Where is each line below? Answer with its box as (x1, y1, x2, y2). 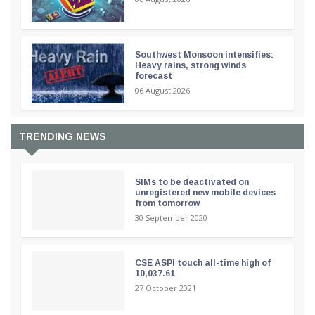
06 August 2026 (134, 85, 190, 96)
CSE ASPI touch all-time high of (134, 258, 271, 269)
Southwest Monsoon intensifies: (134, 50, 274, 60)
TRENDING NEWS (19, 131, 106, 143)
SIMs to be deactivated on (134, 177, 249, 188)
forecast (134, 71, 172, 82)
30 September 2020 (134, 212, 207, 224)
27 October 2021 (134, 283, 196, 294)
